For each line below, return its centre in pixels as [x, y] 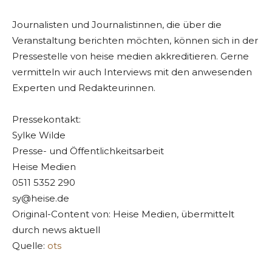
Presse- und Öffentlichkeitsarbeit [88, 151]
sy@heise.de [41, 199]
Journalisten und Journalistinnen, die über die [117, 25]
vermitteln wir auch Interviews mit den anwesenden [132, 72]
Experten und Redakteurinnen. [84, 88]
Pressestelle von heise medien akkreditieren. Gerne [131, 56]
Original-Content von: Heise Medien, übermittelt [123, 214]
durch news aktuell [56, 230]
